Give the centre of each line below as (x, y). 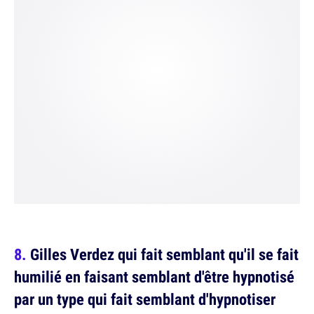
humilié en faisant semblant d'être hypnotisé (154, 277)
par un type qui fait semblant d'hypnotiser (145, 299)
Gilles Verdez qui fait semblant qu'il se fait (164, 254)
